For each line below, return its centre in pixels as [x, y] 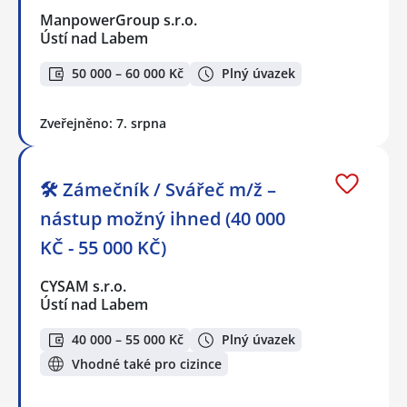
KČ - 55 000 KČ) [103, 247]
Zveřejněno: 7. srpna [103, 123]
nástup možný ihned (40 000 [163, 218]
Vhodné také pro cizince [147, 363]
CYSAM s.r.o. [84, 286]
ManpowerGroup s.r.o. [119, 20]
